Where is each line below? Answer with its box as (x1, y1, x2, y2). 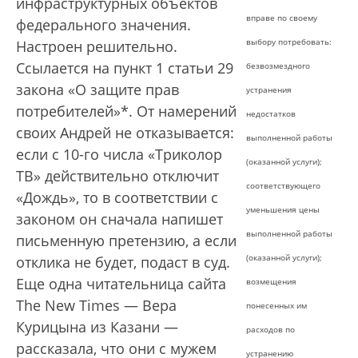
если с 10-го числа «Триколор (16, 145, 222, 165)
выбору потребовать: (246, 36, 332, 48)
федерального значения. (16, 15, 191, 35)
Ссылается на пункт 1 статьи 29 (16, 58, 233, 78)
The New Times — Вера (16, 296, 177, 316)
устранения (246, 84, 292, 96)
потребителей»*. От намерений (16, 101, 237, 121)
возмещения (246, 276, 296, 288)
